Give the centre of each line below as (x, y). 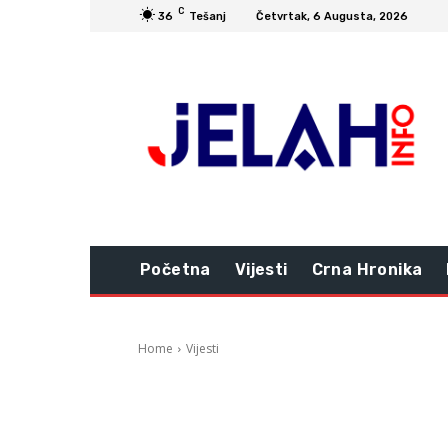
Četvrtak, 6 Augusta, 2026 (332, 16)
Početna (175, 270)
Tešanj (207, 16)
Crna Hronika (367, 270)
